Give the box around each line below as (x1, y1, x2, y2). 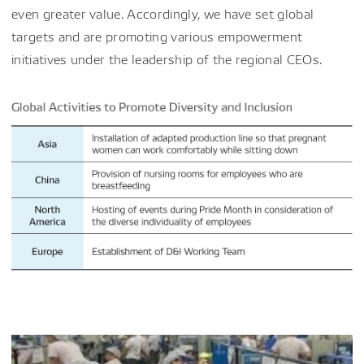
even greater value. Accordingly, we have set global (11, 5, 314, 22)
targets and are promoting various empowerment (11, 28, 303, 45)
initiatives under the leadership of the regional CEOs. (11, 50, 323, 67)
